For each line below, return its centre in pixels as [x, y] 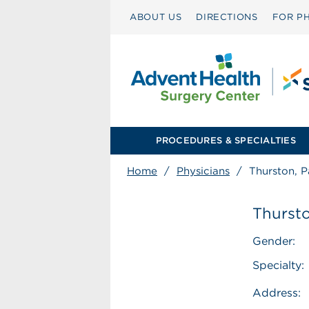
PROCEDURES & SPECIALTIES [226, 140]
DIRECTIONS [227, 17]
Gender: [274, 241]
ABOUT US [156, 17]
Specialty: [279, 265]
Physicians [203, 171]
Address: [277, 293]
